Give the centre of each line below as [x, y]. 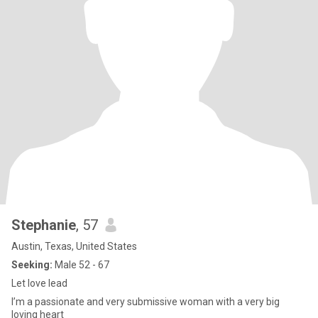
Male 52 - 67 [81, 265]
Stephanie [44, 225]
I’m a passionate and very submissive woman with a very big [146, 302]
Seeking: [32, 265]
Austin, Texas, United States [74, 246]
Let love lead [39, 283]
